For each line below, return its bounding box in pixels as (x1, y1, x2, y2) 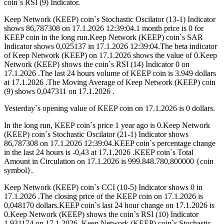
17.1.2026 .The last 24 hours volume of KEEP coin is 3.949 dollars (4, 69, 216, 78)
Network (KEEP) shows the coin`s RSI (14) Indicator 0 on (4, 60, 189, 69)
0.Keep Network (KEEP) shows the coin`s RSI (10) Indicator (4, 210, 198, 219)
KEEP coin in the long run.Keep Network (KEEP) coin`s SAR (4, 33, 203, 42)
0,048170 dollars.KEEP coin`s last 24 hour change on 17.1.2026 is (4, 201, 214, 210)
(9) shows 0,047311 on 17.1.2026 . (4, 87, 114, 96)
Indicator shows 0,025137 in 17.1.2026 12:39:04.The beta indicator (4, 42, 217, 51)
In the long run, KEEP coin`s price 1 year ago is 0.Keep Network (4, 121, 210, 130)
